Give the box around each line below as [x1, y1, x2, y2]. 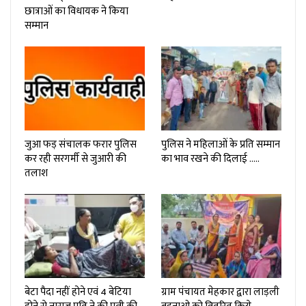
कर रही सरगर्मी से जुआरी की [25, 150, 126, 167]
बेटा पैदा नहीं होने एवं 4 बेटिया [25, 283, 131, 301]
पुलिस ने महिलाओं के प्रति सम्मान [161, 135, 280, 153]
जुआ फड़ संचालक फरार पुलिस [25, 135, 137, 153]
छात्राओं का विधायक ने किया [25, 2, 128, 20]
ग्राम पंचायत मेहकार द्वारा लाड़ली [161, 283, 279, 301]
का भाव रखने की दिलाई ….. [161, 150, 260, 167]
